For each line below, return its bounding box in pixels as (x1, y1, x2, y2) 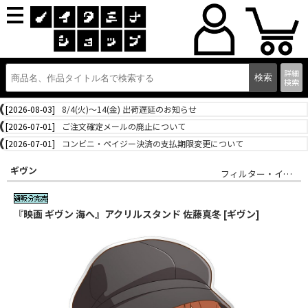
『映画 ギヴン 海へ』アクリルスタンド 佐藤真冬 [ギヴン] (14, 207, 260, 221)
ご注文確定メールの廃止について (62, 120, 186, 132)
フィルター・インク (283, 167, 292, 180)
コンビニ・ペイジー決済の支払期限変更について (62, 137, 243, 149)
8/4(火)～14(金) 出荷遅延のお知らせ (62, 103, 197, 115)
